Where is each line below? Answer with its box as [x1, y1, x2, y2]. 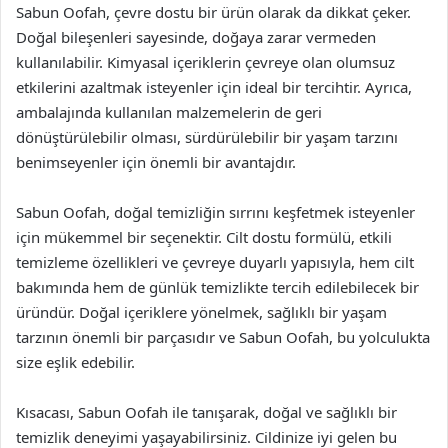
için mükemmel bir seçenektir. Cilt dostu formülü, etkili [16, 227, 392, 247]
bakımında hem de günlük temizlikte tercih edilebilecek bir [16, 277, 419, 297]
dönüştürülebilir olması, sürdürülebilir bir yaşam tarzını [16, 127, 398, 147]
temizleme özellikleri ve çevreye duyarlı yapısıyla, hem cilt [16, 252, 414, 272]
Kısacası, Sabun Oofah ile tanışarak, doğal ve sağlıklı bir [16, 402, 397, 422]
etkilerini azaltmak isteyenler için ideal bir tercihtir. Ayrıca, [16, 77, 412, 97]
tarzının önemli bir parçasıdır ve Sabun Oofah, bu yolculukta [16, 327, 430, 347]
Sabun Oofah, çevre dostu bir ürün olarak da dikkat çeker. [16, 2, 411, 22]
